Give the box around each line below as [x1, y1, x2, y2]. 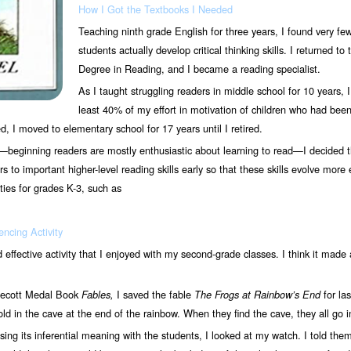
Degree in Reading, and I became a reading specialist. [78, 61, 320, 76]
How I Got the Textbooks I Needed [78, 2, 233, 16]
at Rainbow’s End [242, 288, 320, 302]
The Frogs [194, 288, 239, 302]
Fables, [81, 288, 117, 302]
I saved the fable [117, 287, 194, 302]
